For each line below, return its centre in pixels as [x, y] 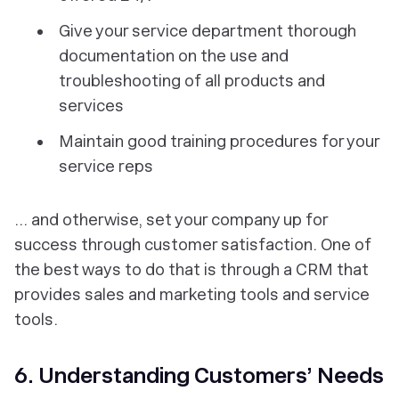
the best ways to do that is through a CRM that [191, 270]
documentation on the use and [174, 56]
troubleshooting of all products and [192, 81]
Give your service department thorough [208, 31]
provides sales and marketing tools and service [192, 295]
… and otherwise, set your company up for [171, 220]
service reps [106, 167]
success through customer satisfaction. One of [193, 245]
